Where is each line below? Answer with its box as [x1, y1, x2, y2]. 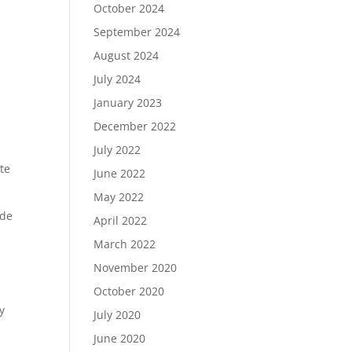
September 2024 [93, 24, 181, 39]
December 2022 [93, 119, 177, 134]
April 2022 [93, 213, 148, 228]
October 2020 [93, 284, 165, 299]
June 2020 [93, 331, 146, 346]
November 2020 [93, 260, 178, 275]
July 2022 [93, 142, 141, 157]
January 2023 [93, 95, 163, 110]
